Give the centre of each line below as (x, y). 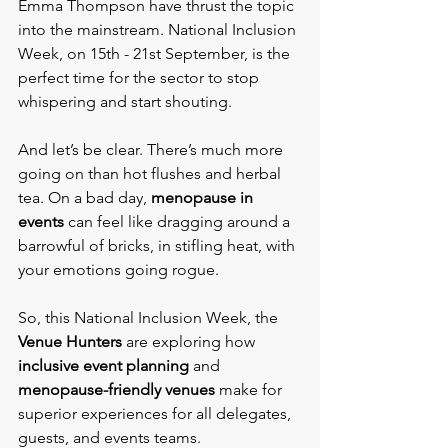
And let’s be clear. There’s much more (152, 149)
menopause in (204, 197)
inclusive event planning (103, 365)
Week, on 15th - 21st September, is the (156, 53)
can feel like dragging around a (179, 221)
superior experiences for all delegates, (156, 413)
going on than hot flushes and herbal (151, 173)
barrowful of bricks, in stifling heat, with (158, 245)
